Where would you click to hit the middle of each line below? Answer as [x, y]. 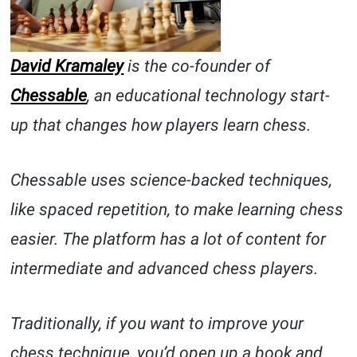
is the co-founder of [197, 67]
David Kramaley [67, 67]
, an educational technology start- [209, 96]
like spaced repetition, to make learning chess [177, 210]
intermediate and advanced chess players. [165, 269]
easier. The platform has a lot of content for [169, 239]
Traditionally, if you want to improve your [157, 324]
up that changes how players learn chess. [161, 126]
